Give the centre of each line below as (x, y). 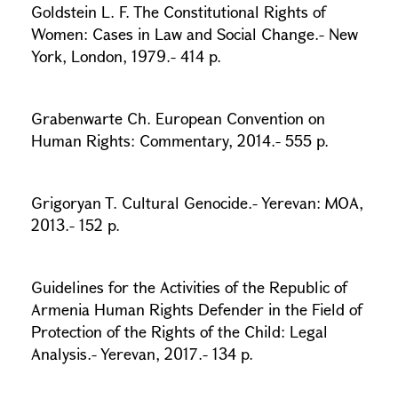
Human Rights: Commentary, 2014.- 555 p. (180, 140)
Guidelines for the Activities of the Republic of (189, 287)
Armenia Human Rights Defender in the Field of (197, 309)
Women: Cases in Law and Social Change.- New (195, 34)
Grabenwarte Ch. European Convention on (178, 118)
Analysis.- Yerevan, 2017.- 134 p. (142, 354)
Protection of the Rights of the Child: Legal (179, 331)
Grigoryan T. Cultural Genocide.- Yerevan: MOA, (197, 203)
